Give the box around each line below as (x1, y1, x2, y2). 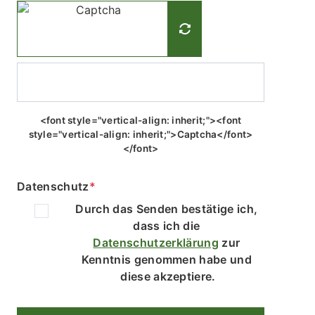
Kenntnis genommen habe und (81, 252, 255, 266)
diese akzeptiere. (120, 269, 216, 283)
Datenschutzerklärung (93, 235, 219, 250)
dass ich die (133, 218, 203, 233)
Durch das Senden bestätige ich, (75, 201, 261, 216)
